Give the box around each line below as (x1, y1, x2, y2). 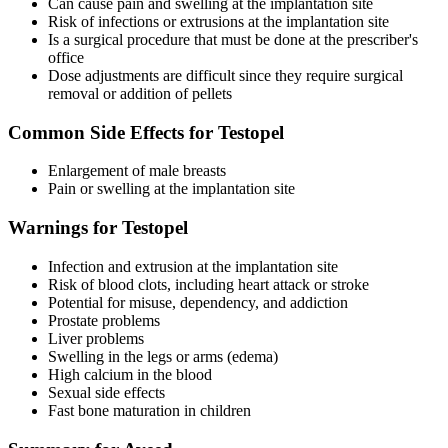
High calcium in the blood (48, 365, 212, 383)
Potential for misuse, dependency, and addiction (48, 293, 348, 311)
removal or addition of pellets (48, 85, 232, 103)
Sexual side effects (48, 383, 165, 401)
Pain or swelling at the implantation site (48, 180, 295, 198)
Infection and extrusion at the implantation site (48, 257, 338, 275)
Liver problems (48, 329, 144, 347)
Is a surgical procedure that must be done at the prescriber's (48, 31, 418, 49)
